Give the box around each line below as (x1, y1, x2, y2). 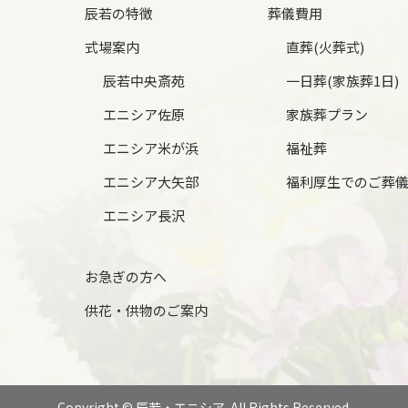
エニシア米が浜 (103, 138, 199, 158)
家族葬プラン (285, 104, 368, 124)
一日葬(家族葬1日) (285, 70, 399, 90)
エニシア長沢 (103, 205, 185, 225)
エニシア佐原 (103, 104, 185, 124)
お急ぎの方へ (85, 266, 167, 286)
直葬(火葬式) (285, 36, 364, 56)
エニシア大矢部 (103, 171, 199, 191)
